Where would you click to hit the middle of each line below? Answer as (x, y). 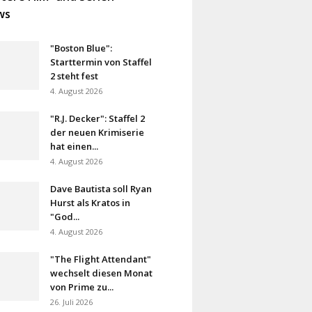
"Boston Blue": (81, 48)
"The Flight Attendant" (101, 259)
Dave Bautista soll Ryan (101, 188)
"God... (65, 216)
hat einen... (75, 146)
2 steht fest (75, 76)
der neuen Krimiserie (97, 132)
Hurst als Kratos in (91, 202)
